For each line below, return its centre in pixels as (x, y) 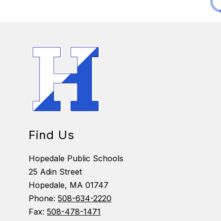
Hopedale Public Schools (76, 159)
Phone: (43, 199)
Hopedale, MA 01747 (69, 185)
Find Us (52, 135)
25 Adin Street (55, 172)
